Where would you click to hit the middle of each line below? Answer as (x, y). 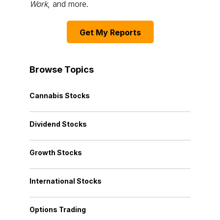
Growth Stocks (56, 153)
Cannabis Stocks (60, 96)
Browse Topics (62, 70)
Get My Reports (110, 33)
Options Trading (58, 210)
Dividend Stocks (58, 124)
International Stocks (66, 181)
